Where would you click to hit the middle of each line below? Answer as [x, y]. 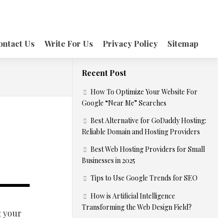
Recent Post [104, 73]
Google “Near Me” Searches [124, 103]
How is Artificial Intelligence [133, 196]
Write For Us [69, 43]
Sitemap [183, 43]
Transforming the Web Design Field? [137, 207]
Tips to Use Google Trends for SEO [144, 178]
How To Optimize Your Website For [144, 92]
